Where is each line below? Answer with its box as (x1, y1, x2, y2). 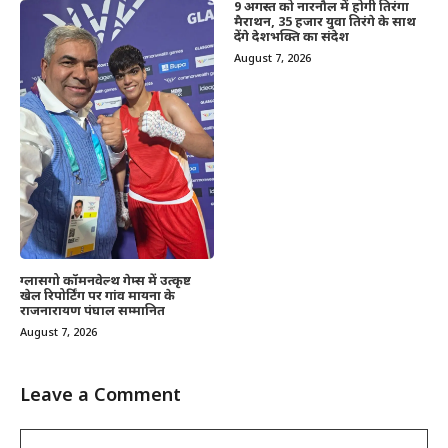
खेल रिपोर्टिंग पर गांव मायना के (20, 287, 175, 305)
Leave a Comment (20, 384, 181, 408)
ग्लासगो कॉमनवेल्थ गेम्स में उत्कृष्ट (20, 272, 191, 290)
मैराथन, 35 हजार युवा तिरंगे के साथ (234, 13, 416, 31)
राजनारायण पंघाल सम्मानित (20, 302, 165, 320)
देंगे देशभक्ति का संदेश (234, 28, 349, 46)
